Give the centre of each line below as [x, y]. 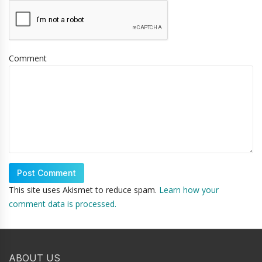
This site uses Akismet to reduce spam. [84, 190]
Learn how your [189, 190]
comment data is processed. [63, 204]
